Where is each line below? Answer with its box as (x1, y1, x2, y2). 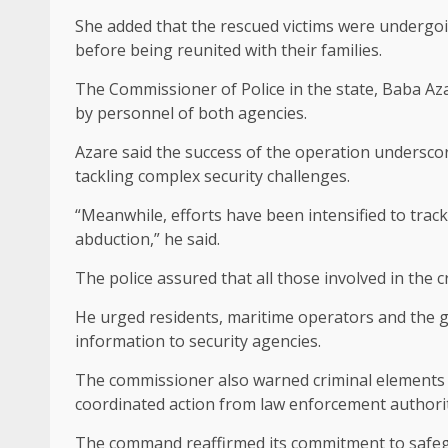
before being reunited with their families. (75, 38, 382, 61)
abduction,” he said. (75, 227, 220, 250)
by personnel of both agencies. (75, 101, 307, 124)
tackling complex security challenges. (75, 164, 350, 187)
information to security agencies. (75, 329, 321, 352)
